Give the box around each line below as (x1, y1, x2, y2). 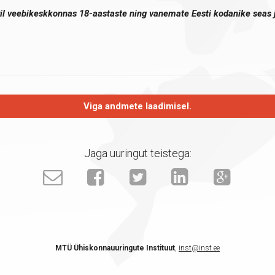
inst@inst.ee (179, 244, 220, 252)
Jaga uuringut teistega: (83, 147, 192, 160)
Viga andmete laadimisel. (83, 101, 192, 112)
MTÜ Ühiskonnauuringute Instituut (55, 244, 175, 252)
